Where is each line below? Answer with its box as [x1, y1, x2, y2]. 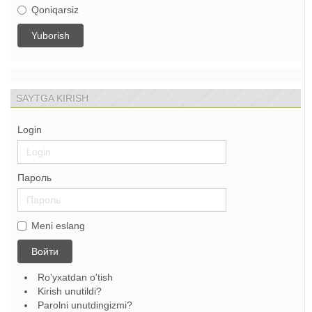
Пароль [17, 172, 52, 184]
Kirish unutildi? [38, 286, 102, 297]
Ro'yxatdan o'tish [38, 272, 116, 283]
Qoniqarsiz [31, 4, 79, 16]
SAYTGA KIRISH [16, 93, 88, 104]
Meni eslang [31, 220, 85, 232]
